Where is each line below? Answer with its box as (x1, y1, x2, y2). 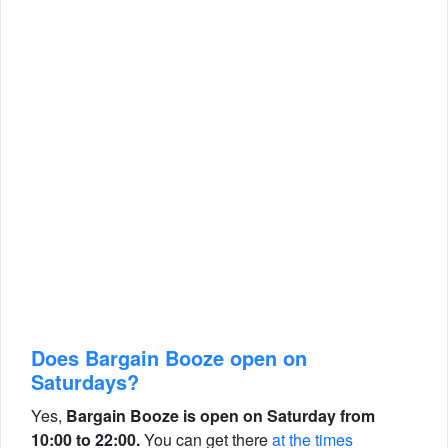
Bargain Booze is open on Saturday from (66, 404, 375, 427)
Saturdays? (31, 367, 139, 396)
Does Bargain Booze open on (31, 343, 307, 372)
